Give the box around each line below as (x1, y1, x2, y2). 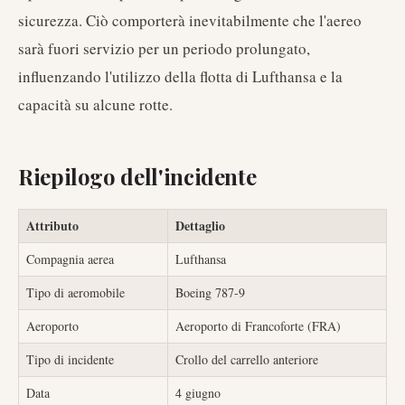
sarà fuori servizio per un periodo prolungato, (18, 38, 310, 59)
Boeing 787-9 (175, 284, 245, 301)
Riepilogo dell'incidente (18, 162, 257, 191)
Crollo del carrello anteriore (175, 351, 318, 368)
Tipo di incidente (26, 351, 114, 368)
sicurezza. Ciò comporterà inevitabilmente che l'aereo (18, 10, 362, 31)
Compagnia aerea (26, 250, 114, 268)
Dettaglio (175, 216, 225, 235)
